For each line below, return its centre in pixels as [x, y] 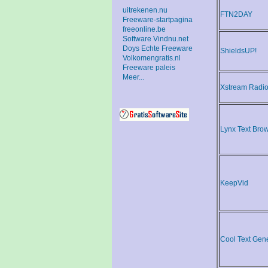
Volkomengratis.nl [152, 58]
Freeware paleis [149, 68]
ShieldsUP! [238, 51]
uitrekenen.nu [145, 10]
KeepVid [234, 183]
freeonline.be [144, 29]
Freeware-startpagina [158, 20]
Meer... [133, 77]
